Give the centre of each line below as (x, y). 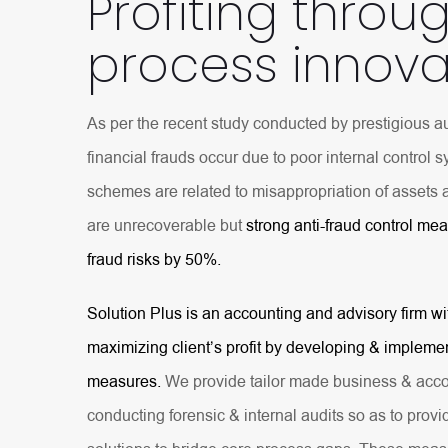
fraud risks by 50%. (154, 260)
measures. (124, 382)
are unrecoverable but (166, 226)
